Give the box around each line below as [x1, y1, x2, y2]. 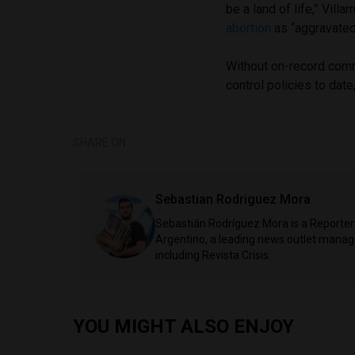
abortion [226, 20, 272, 36]
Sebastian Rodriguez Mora [155, 191, 311, 207]
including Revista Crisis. [155, 248, 271, 261]
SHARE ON [73, 136, 126, 149]
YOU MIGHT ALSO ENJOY [73, 315, 294, 338]
